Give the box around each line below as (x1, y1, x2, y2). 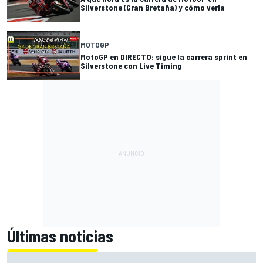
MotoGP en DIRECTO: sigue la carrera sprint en (80, 52, 247, 62)
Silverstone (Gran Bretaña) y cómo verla (80, 2, 225, 13)
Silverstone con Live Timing (80, 60, 182, 71)
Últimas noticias (7, 225, 113, 246)
